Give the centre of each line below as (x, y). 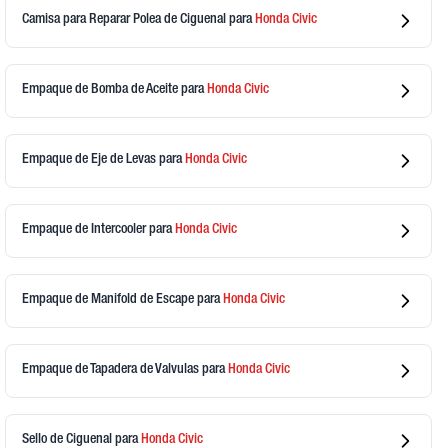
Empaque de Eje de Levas (91, 160)
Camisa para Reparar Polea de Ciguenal (126, 20)
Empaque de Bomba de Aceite (102, 90)
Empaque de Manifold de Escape (110, 300)
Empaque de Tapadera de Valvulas (112, 370)
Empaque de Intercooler (86, 230)
